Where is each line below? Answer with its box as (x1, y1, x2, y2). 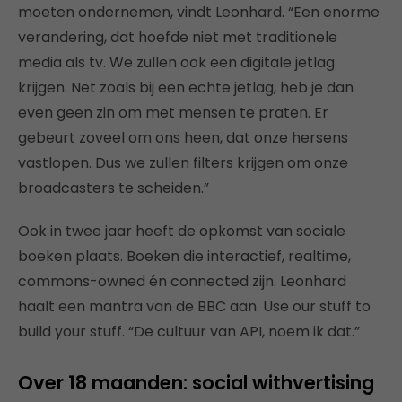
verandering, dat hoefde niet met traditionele (18, 26, 337, 48)
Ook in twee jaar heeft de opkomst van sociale (18, 220, 345, 241)
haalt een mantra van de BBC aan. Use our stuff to (18, 295, 371, 317)
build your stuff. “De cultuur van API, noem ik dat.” (18, 320, 360, 342)
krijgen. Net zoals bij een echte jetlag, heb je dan (18, 76, 354, 98)
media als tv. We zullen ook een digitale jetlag (18, 51, 335, 73)
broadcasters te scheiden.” (18, 177, 209, 198)
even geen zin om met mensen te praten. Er (18, 101, 328, 123)
